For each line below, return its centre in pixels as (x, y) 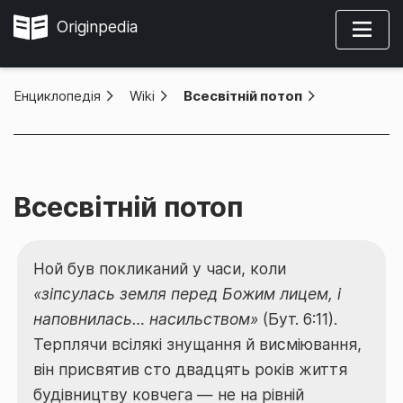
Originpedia (97, 27)
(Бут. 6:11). (297, 318)
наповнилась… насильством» (145, 318)
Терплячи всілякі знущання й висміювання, (197, 344)
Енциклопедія (57, 96)
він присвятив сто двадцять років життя (190, 369)
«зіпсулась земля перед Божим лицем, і (187, 293)
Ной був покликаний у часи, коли (159, 268)
